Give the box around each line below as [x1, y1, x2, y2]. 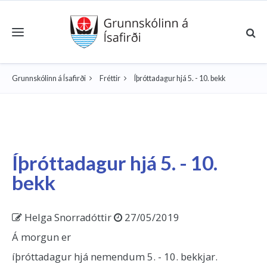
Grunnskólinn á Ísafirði [12, 74, 86, 83]
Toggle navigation [11, 18, 60, 32]
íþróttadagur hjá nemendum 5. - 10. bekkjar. [12, 250, 218, 263]
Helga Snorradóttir [22, 210, 111, 224]
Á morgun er [12, 230, 71, 244]
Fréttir [100, 74, 120, 83]
